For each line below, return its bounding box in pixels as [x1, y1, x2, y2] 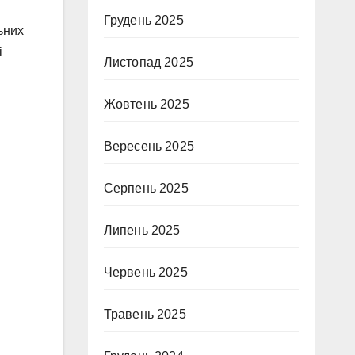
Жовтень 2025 [103, 97, 189, 111]
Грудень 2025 [103, 13, 184, 27]
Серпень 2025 [103, 181, 189, 195]
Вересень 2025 [103, 139, 195, 153]
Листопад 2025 [103, 55, 194, 69]
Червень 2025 [103, 265, 188, 279]
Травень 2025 [103, 307, 186, 321]
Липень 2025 [103, 223, 181, 237]
